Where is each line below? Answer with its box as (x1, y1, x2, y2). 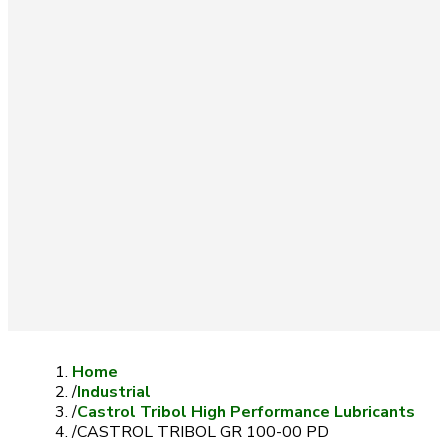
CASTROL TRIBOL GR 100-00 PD (77, 421, 329, 443)
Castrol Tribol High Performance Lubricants (77, 401, 415, 423)
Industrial (77, 381, 151, 403)
